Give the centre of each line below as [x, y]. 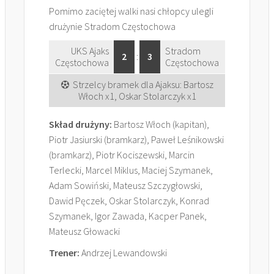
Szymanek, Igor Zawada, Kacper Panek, [128, 216]
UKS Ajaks [90, 51]
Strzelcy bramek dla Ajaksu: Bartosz [143, 84]
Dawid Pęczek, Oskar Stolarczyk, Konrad [129, 201]
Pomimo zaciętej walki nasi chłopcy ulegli [131, 11]
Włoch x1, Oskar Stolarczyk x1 [137, 96]
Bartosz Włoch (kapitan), [161, 124]
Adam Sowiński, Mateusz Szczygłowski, [126, 185]
